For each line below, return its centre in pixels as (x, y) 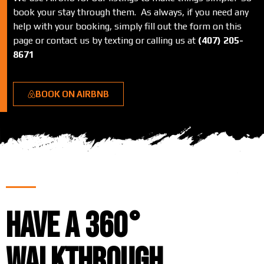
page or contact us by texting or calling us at (105, 40)
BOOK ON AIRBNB (72, 94)
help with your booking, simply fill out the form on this (127, 26)
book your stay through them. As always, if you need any (131, 12)
